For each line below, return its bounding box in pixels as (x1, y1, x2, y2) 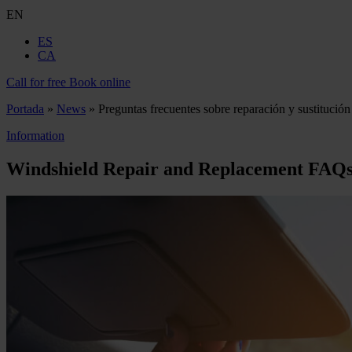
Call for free (6, 75, 66, 89)
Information (6, 129, 64, 142)
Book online (69, 75, 130, 89)
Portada (6, 102, 44, 115)
